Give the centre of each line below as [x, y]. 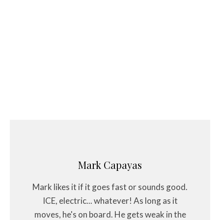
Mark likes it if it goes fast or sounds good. [110, 187]
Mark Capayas [110, 165]
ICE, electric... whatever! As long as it [110, 200]
